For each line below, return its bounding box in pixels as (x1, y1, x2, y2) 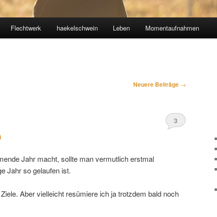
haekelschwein (56, 23, 98, 33)
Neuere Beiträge (133, 80, 180, 89)
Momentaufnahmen (145, 23, 199, 33)
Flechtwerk (11, 23, 42, 33)
